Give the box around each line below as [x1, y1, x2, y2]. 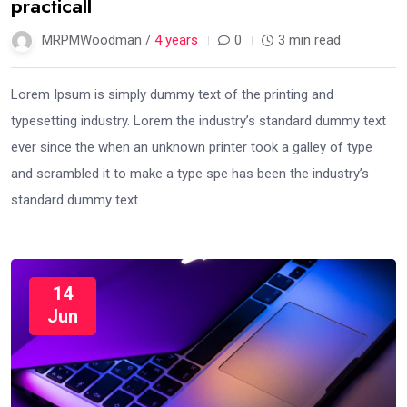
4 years [154, 31, 198, 48]
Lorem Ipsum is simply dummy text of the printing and [11, 85, 333, 103]
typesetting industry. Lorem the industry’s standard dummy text [11, 112, 386, 129]
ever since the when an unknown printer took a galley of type [11, 138, 372, 155]
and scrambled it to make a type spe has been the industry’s [11, 164, 369, 182]
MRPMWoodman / [42, 31, 154, 48]
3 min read [278, 31, 341, 48]
